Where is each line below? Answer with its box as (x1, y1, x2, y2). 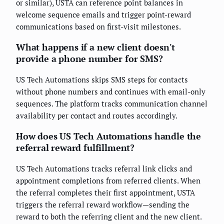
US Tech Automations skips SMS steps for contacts (16, 74, 188, 85)
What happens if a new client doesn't (16, 41, 175, 53)
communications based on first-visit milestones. (16, 21, 181, 32)
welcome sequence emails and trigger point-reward (16, 9, 191, 20)
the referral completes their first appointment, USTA (16, 187, 195, 198)
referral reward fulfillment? (16, 141, 134, 154)
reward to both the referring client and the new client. (16, 211, 201, 222)
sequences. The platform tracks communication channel (16, 98, 207, 109)
